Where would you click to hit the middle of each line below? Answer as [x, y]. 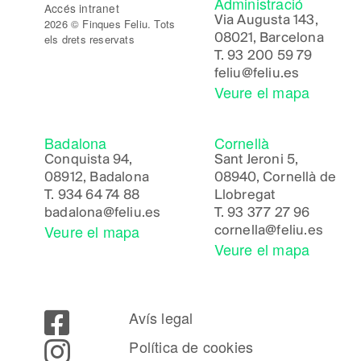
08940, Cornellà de [275, 177]
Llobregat [245, 195]
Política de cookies [191, 346]
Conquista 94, [89, 160]
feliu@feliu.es [257, 73]
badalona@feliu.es [103, 213]
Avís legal [161, 317]
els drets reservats [89, 39]
